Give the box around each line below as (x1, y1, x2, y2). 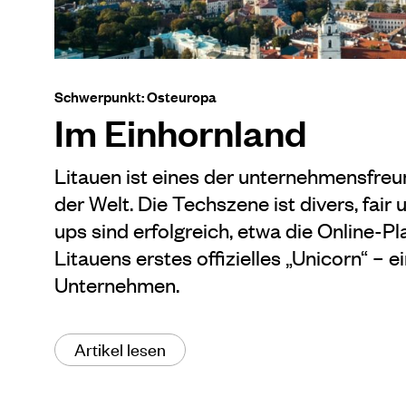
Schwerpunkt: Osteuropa (54, 85, 217, 106)
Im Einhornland (54, 108, 307, 156)
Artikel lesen (74, 336, 166, 360)
